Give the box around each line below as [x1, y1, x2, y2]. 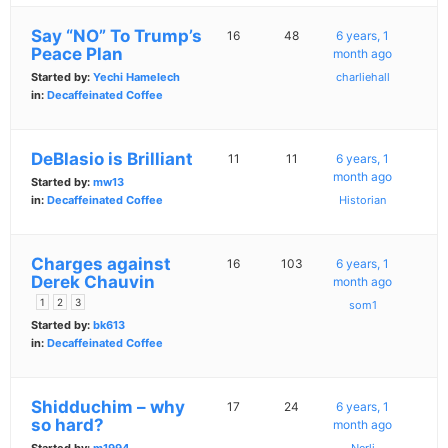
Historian [339, 193, 387, 208]
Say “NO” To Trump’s [31, 26, 202, 47]
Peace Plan [31, 44, 123, 65]
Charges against [31, 254, 171, 275]
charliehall [335, 70, 390, 85]
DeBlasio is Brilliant [31, 149, 193, 170]
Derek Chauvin [31, 272, 155, 293]
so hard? [31, 415, 104, 436]
